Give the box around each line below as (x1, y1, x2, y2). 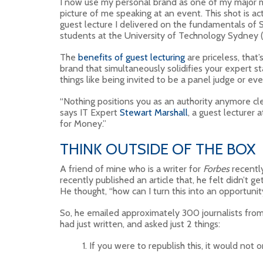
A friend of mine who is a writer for (60, 163, 203, 174)
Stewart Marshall (120, 107, 188, 118)
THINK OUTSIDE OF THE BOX (60, 140, 255, 159)
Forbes (203, 163, 230, 174)
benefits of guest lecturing (78, 52, 185, 63)
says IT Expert (60, 107, 120, 118)
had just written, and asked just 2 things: (60, 218, 220, 230)
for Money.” (60, 118, 106, 129)
